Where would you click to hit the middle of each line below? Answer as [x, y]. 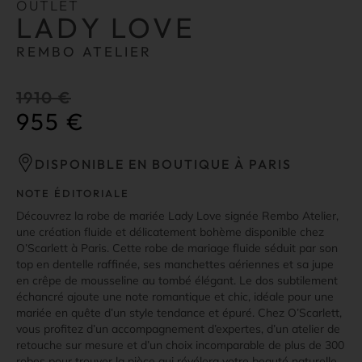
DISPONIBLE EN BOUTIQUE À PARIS [163, 164]
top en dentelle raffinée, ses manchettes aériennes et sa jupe [175, 264]
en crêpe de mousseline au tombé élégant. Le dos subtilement [177, 280]
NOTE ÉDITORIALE [73, 193]
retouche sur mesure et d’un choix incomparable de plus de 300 [180, 345]
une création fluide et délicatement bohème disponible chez [170, 232]
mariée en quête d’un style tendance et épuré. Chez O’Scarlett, [179, 313]
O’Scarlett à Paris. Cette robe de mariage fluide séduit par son [177, 248]
